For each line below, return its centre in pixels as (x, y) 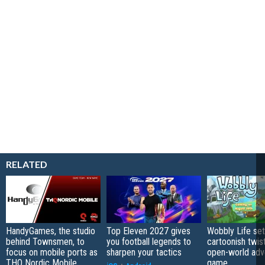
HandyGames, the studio (51, 231)
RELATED (27, 164)
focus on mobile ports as (52, 252)
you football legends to (149, 241)
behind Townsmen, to (45, 241)
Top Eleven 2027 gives (148, 231)
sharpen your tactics (144, 252)
